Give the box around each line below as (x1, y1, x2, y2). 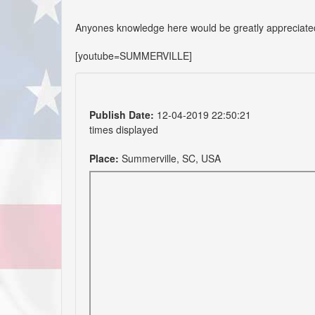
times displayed (89, 122, 158, 136)
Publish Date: (89, 107, 154, 122)
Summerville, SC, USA (119, 150, 221, 165)
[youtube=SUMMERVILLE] (75, 48, 192, 63)
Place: (89, 150, 119, 165)
